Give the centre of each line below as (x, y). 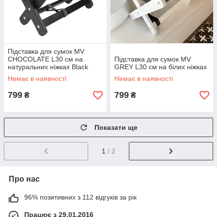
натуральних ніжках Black (48, 67)
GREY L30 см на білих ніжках (161, 67)
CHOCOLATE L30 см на (45, 59)
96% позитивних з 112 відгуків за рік (80, 197)
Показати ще (116, 127)
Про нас (24, 179)
